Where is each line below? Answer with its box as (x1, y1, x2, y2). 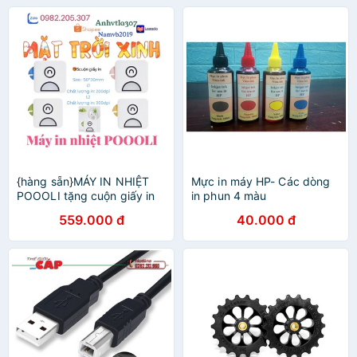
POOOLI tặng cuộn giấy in (17, 189, 155, 202)
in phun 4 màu (191, 189, 267, 202)
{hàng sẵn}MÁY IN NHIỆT (17, 175, 150, 188)
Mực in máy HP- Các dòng (191, 175, 331, 188)
